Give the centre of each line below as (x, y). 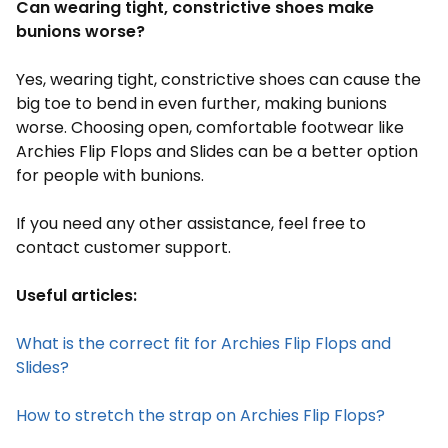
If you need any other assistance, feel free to (191, 223)
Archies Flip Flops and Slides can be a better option (217, 151)
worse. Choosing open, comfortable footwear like (210, 127)
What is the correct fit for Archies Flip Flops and (203, 343)
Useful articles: (76, 295)
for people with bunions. (110, 175)
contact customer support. (125, 247)
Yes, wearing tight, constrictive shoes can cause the (218, 79)
